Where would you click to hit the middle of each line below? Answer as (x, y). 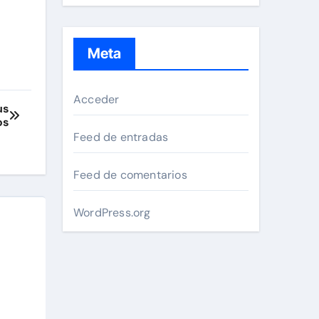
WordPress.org (112, 213)
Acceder (96, 100)
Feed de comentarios (130, 175)
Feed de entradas (121, 137)
